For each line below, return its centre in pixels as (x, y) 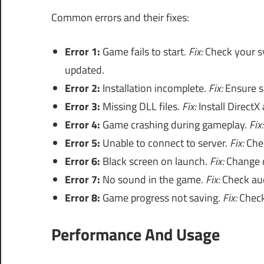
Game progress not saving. (161, 198)
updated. (84, 70)
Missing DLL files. (141, 107)
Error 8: (82, 198)
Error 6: (82, 161)
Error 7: (82, 180)
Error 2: (82, 88)
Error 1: (82, 52)
